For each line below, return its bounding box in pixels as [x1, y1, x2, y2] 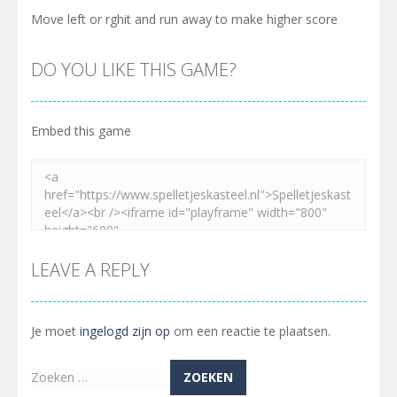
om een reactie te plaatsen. [170, 323, 331, 339]
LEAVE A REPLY [31, 258, 150, 282]
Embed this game [31, 122, 131, 139]
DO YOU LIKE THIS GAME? [31, 58, 237, 82]
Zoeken [30, 369, 74, 385]
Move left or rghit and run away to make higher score [31, 11, 338, 27]
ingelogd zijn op [80, 323, 170, 339]
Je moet [31, 323, 80, 339]
